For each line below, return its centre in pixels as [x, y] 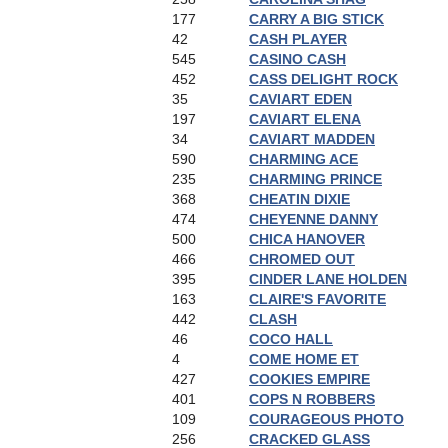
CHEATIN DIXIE [299, 199]
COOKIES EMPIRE [309, 379]
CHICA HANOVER [307, 239]
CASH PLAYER [298, 39]
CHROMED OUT [302, 259]
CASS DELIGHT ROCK [323, 79]
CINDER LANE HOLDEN [328, 279]
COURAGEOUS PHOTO [326, 419]
